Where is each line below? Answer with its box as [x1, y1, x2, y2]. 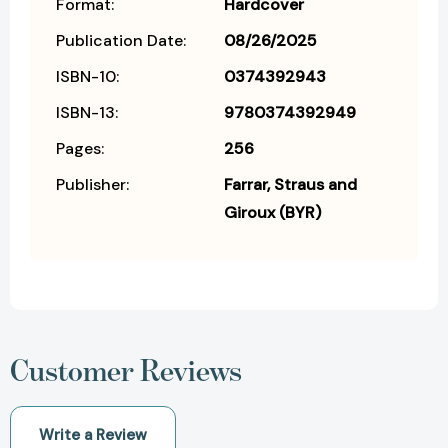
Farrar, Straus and [224, 174, 357, 196]
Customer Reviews [10, 352, 242, 389]
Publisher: [56, 174, 129, 196]
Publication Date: [56, 30, 186, 52]
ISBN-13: [56, 102, 118, 124]
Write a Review [39, 425, 147, 446]
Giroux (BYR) [224, 202, 321, 224]
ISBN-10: [56, 66, 119, 88]
